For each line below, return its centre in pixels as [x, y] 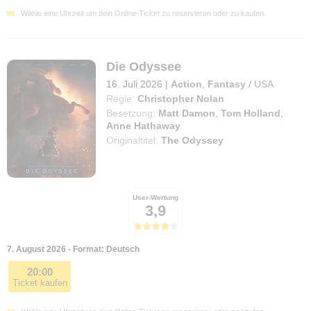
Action [187, 84]
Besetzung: [131, 113]
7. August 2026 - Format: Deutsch [73, 250]
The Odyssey [193, 140]
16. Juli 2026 [135, 84]
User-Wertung [155, 198]
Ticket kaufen [40, 283]
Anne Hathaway [144, 125]
